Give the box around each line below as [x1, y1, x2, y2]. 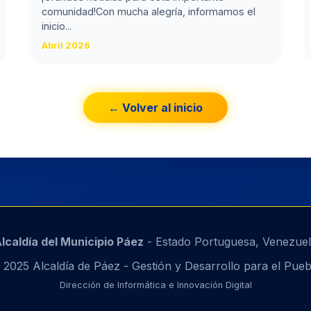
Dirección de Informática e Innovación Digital [59, 280, 252, 290]
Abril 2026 [42, 40, 90, 51]
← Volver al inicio [108, 101, 203, 115]
